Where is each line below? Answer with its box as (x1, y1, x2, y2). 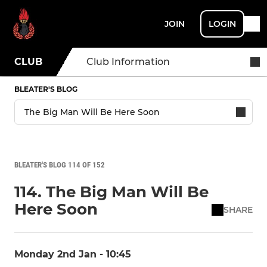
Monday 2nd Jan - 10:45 (14, 249, 131, 260)
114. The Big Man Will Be (14, 182, 209, 201)
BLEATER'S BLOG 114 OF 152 (14, 160, 105, 169)
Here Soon (14, 200, 98, 219)
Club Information (86, 56, 170, 67)
